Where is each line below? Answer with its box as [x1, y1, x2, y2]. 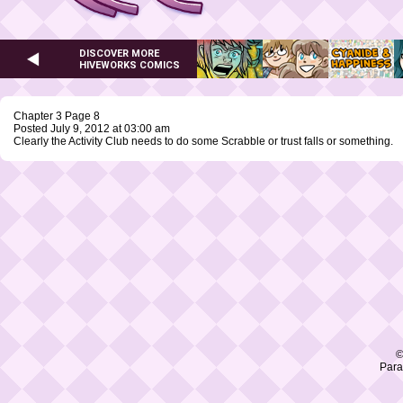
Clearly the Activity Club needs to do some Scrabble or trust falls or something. [13, 135, 393, 148]
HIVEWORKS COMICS [79, 58, 180, 71]
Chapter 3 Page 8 [13, 110, 100, 123]
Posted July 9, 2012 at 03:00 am [13, 122, 170, 136]
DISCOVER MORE [79, 47, 159, 59]
